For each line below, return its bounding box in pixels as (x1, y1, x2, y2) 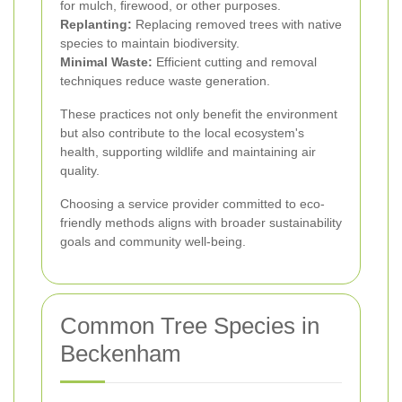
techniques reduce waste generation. (60, 73, 270, 88)
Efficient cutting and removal (153, 54, 317, 69)
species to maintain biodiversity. (60, 35, 240, 50)
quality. (60, 162, 100, 178)
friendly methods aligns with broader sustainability (60, 214, 342, 230)
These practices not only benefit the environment (60, 106, 337, 121)
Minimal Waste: (60, 54, 153, 69)
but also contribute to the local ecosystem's (60, 125, 304, 140)
